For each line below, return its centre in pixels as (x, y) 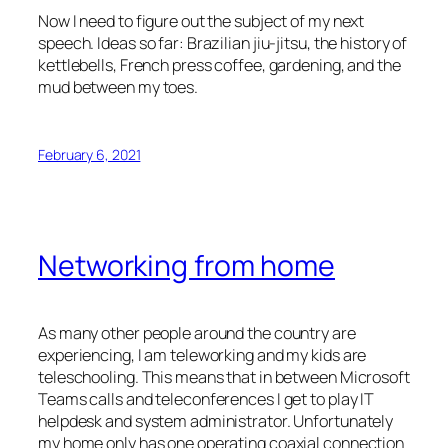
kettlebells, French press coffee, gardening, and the (219, 65)
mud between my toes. (118, 87)
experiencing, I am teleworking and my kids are (202, 354)
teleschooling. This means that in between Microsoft (224, 376)
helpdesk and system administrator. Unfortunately (216, 420)
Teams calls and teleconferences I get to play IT (206, 398)
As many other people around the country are (197, 332)
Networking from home (186, 266)
